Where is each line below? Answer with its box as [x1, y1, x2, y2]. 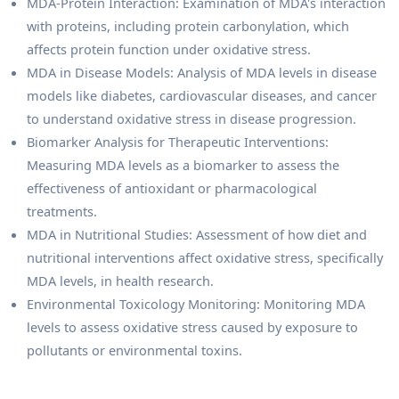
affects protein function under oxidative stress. [27, 40, 311, 58]
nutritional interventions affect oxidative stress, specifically [27, 248, 383, 266]
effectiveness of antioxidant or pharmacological [27, 179, 317, 197]
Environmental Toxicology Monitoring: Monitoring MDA [27, 295, 365, 313]
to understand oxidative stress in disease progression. [27, 110, 356, 127]
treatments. [27, 202, 97, 220]
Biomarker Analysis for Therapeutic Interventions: [27, 133, 329, 151]
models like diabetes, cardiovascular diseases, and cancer [27, 86, 377, 104]
